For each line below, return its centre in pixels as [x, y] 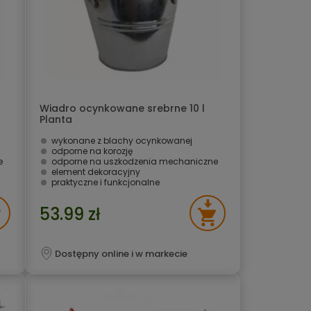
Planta [56, 119]
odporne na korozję [92, 151]
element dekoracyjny [96, 172]
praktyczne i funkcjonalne [106, 182]
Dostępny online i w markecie [121, 254]
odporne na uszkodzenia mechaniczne [135, 161]
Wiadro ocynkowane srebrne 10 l [122, 108]
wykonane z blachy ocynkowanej [122, 141]
